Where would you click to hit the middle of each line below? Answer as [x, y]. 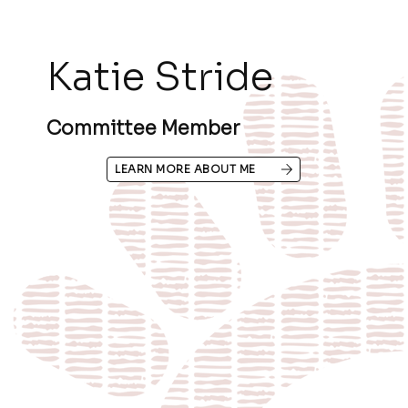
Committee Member [143, 128]
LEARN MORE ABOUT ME [185, 168]
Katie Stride [160, 76]
